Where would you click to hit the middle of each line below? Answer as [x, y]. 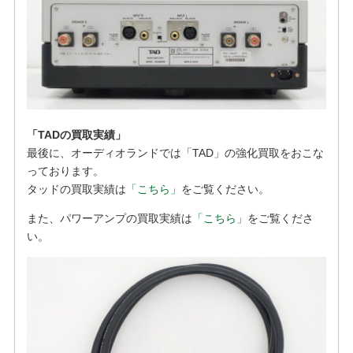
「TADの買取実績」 [76, 134]
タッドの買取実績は [76, 189]
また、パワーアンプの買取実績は [109, 218]
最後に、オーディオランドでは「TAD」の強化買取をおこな [175, 152]
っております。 [65, 171]
